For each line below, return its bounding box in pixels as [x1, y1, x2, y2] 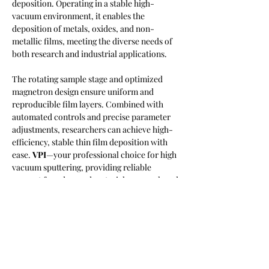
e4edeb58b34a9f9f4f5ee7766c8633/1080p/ [13, 225, 179, 235]
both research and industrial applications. [12, 48, 167, 59]
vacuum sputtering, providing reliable [12, 162, 153, 173]
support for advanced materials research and [12, 174, 180, 186]
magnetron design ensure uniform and [12, 86, 156, 97]
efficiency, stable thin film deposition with [12, 136, 169, 148]
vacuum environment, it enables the [12, 10, 147, 22]
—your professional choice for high [46, 149, 178, 160]
